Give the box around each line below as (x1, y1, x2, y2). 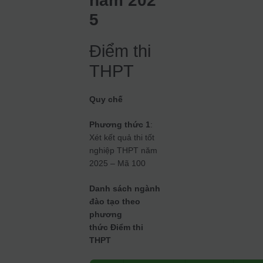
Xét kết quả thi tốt (89, 133, 155, 143)
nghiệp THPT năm (89, 146, 158, 156)
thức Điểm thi (89, 222, 144, 232)
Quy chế (89, 95, 123, 104)
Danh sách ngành (89, 184, 161, 194)
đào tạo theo (89, 197, 141, 207)
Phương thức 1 (89, 120, 151, 130)
